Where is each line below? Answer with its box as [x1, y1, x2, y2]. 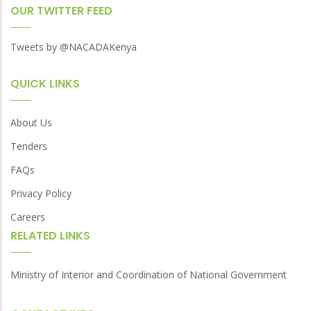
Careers [10, 210, 45, 224]
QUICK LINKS [10, 76, 80, 92]
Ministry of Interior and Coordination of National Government [10, 268, 287, 282]
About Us [10, 116, 52, 130]
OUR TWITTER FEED [10, 3, 112, 19]
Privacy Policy [10, 187, 72, 201]
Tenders [10, 140, 47, 153]
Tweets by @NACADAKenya [10, 40, 137, 54]
